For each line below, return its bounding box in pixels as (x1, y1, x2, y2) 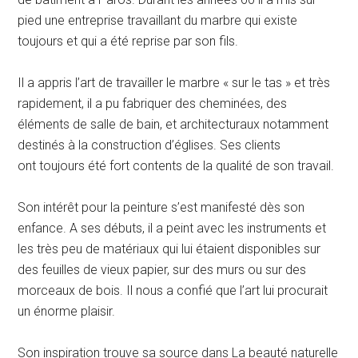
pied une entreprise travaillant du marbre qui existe (18, 13, 298, 29)
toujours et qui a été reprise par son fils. (18, 34, 239, 50)
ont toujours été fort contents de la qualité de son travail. (18, 158, 335, 174)
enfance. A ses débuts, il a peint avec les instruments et (18, 221, 327, 237)
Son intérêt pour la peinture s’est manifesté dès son (18, 200, 305, 216)
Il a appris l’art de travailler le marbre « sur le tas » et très (18, 75, 331, 91)
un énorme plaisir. (18, 304, 116, 320)
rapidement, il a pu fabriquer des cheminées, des (18, 96, 288, 112)
